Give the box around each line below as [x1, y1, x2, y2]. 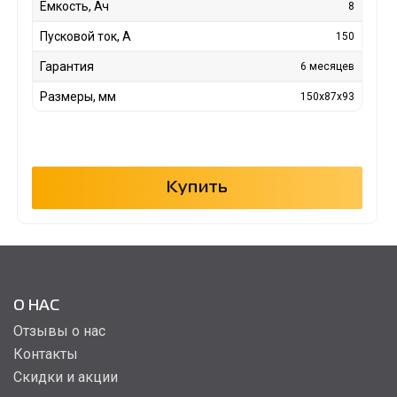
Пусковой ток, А [39, 29, 131, 44]
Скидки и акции [13, 369, 118, 386]
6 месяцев [300, 60, 355, 74]
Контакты [13, 346, 78, 363]
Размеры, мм [39, 90, 116, 105]
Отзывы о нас [13, 323, 105, 340]
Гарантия [39, 59, 94, 74]
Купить [166, 181, 229, 196]
